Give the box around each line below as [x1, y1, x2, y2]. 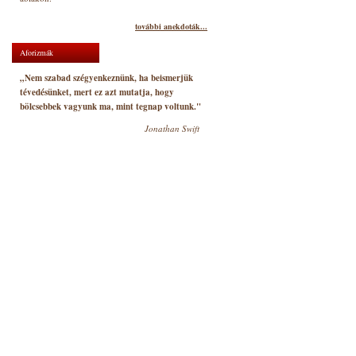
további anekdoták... [135, 21, 207, 32]
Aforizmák [20, 47, 53, 58]
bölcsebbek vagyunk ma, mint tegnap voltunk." [20, 100, 201, 113]
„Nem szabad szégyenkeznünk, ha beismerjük [20, 72, 193, 84]
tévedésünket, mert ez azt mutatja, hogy [20, 86, 174, 99]
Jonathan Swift [145, 122, 199, 134]
